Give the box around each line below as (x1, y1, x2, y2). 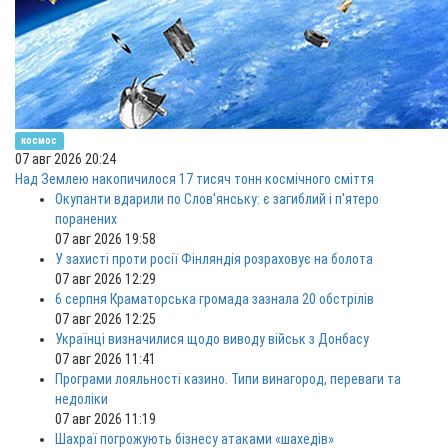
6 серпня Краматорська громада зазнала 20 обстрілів (55, 291, 374, 307)
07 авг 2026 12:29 (55, 271, 156, 287)
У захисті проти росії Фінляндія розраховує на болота (55, 251, 373, 267)
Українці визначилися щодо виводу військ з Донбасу (55, 331, 369, 347)
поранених (55, 211, 117, 227)
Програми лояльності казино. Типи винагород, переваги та (55, 371, 401, 387)
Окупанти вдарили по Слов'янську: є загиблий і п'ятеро (55, 191, 379, 207)
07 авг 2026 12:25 (55, 311, 156, 327)
